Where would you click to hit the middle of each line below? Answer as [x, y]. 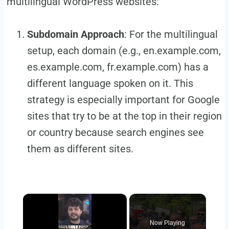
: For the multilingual [171, 35]
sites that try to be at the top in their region [124, 116]
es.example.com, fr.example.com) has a [118, 67]
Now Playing [168, 223]
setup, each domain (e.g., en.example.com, [124, 51]
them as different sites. [80, 149]
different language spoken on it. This [110, 84]
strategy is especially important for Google [123, 100]
